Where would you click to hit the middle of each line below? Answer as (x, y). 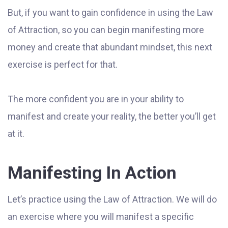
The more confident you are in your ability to (96, 99)
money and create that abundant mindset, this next (110, 47)
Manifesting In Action (92, 173)
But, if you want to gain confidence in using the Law (110, 13)
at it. (16, 134)
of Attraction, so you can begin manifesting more (106, 30)
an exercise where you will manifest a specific (101, 217)
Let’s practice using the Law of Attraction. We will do (112, 199)
